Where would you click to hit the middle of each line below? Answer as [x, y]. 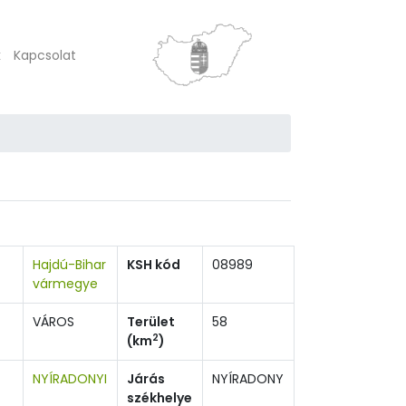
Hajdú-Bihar [69, 265]
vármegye [65, 284]
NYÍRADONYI [70, 379]
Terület [151, 322]
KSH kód [154, 265]
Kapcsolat [45, 55]
